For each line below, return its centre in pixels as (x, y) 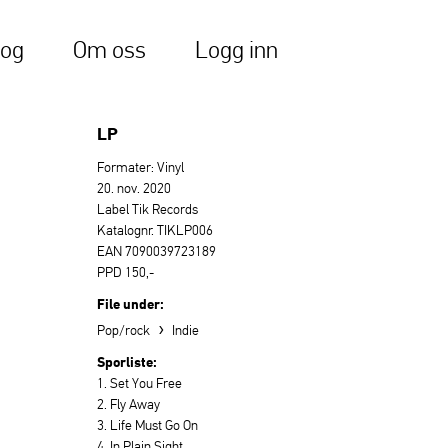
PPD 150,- (125, 272)
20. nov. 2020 (134, 188)
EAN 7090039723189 (156, 251)
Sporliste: (127, 361)
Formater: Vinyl (140, 167)
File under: (130, 303)
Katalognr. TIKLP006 (155, 230)
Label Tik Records (147, 209)
